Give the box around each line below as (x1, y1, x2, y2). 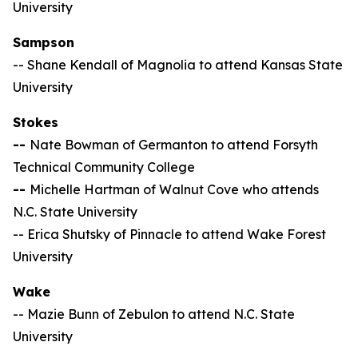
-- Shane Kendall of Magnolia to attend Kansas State (13, 57, 343, 73)
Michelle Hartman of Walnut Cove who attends (30, 181, 319, 197)
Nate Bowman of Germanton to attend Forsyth (30, 137, 318, 153)
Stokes (13, 114, 58, 130)
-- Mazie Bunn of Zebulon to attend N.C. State (13, 306, 295, 322)
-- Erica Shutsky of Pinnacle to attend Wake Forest (13, 226, 326, 242)
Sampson (13, 34, 74, 50)
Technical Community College (13, 159, 195, 175)
